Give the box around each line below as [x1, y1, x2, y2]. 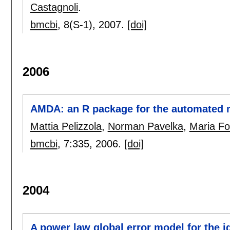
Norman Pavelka [107, 120, 183, 132]
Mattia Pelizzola [30, 120, 102, 132]
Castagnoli [30, 2, 78, 13]
